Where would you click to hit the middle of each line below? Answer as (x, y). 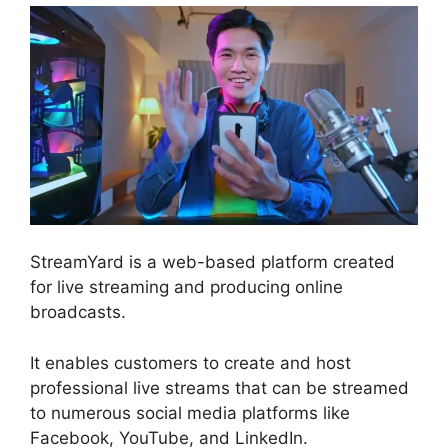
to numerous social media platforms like (190, 412)
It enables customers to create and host (190, 362)
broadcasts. (78, 312)
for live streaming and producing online (186, 287)
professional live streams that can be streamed (219, 387)
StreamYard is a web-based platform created (212, 262)
